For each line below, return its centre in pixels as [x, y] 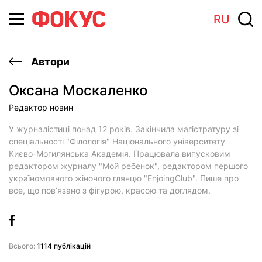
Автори [49, 62]
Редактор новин [41, 107]
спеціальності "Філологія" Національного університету [117, 141]
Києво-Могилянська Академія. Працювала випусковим [120, 154]
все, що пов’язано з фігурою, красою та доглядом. [110, 190]
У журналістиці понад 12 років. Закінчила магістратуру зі [124, 129]
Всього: [22, 246]
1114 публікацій [63, 246]
